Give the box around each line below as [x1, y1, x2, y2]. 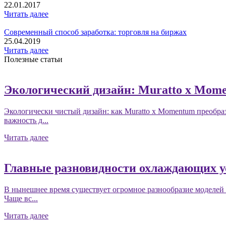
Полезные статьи [4, 55, 63, 64]
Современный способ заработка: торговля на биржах [4, 28, 187, 37]
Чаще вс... [4, 194, 38, 203]
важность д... [4, 116, 48, 125]
